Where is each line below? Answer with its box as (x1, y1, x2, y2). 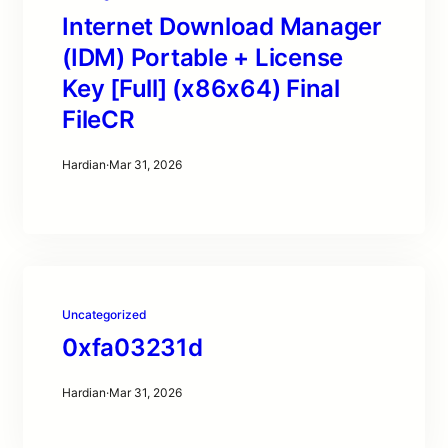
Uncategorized (62, 307, 147, 322)
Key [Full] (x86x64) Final (62, 74, 340, 103)
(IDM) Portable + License (62, 43, 343, 72)
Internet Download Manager (62, 12, 382, 41)
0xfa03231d (62, 333, 203, 362)
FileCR (62, 105, 135, 134)
